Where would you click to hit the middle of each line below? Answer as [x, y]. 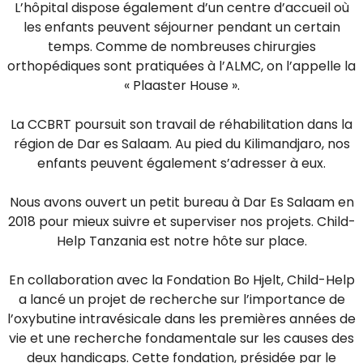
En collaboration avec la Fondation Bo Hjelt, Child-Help [181, 280]
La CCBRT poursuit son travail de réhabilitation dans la [181, 124]
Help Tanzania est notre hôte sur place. [181, 241]
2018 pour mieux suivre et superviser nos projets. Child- [181, 222]
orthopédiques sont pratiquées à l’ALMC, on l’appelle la [181, 66]
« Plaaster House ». [181, 85]
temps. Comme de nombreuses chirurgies [181, 47]
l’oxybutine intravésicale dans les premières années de [181, 319]
